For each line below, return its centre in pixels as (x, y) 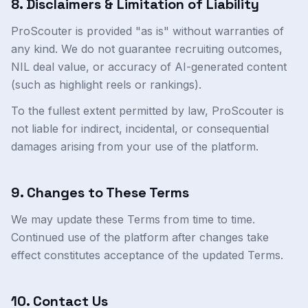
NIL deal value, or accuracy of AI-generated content (149, 67)
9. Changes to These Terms (100, 192)
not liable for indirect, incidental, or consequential (140, 129)
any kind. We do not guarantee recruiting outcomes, (147, 49)
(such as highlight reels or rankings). (106, 85)
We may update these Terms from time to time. (133, 219)
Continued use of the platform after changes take (140, 237)
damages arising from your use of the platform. (135, 146)
